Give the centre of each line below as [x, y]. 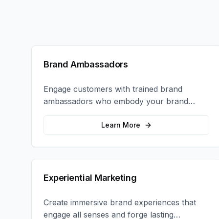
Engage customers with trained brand [113, 89]
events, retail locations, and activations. [116, 126]
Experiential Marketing [90, 178]
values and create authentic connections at [123, 113]
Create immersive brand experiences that [120, 202]
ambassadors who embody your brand [116, 101]
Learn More [120, 125]
